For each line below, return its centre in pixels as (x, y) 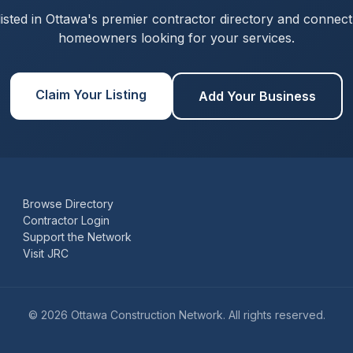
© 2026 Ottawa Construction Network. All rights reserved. (176, 315)
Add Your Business (257, 96)
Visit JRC (46, 253)
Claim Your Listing (91, 95)
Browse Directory (69, 204)
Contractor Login (67, 220)
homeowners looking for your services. (176, 38)
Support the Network (78, 237)
